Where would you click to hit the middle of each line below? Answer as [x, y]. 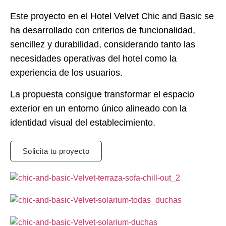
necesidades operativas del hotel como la [93, 59]
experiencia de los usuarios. [66, 73]
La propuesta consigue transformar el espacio [102, 94]
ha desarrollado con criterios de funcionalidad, [103, 31]
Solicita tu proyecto [56, 151]
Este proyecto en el [50, 16]
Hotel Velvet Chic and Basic [146, 16]
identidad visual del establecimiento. [83, 122]
